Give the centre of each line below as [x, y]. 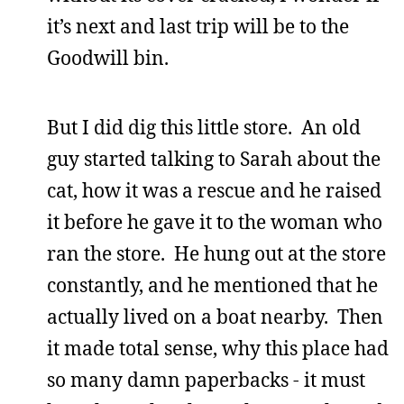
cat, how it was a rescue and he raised [214, 190]
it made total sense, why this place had [218, 348]
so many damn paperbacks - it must [206, 380]
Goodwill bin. [108, 58]
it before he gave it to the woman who [215, 222]
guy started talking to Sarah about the [214, 159]
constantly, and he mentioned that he [212, 285]
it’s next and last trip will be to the [198, 26]
